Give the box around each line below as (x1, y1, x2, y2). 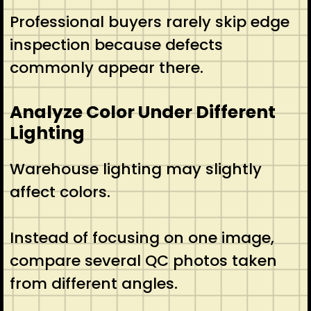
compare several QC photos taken (9, 249, 277, 271)
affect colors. (9, 180, 110, 203)
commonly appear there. (9, 56, 203, 78)
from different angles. (9, 272, 178, 294)
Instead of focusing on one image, (9, 226, 274, 249)
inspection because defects (9, 33, 223, 56)
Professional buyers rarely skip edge (9, 10, 289, 33)
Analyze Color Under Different (9, 99, 276, 124)
